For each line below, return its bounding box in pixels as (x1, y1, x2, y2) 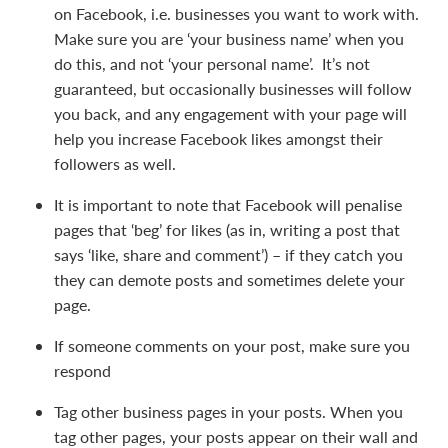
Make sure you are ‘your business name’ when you (54, 27, 404, 49)
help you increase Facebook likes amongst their (54, 127, 383, 149)
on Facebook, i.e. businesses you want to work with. (54, 2, 423, 24)
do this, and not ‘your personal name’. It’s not (54, 52, 370, 74)
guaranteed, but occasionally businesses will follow (54, 77, 412, 99)
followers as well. (54, 152, 176, 174)
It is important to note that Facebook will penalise (54, 193, 402, 215)
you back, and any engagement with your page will (54, 102, 407, 124)
